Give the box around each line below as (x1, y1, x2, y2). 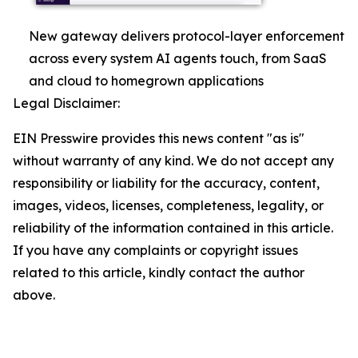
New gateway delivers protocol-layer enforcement (29, 28, 344, 45)
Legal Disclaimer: (13, 95, 120, 112)
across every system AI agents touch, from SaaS (29, 50, 327, 67)
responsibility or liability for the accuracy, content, (13, 175, 320, 192)
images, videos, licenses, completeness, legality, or (13, 197, 324, 214)
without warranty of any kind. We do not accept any (13, 153, 334, 169)
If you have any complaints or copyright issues (13, 242, 298, 259)
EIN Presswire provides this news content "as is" (13, 130, 304, 147)
